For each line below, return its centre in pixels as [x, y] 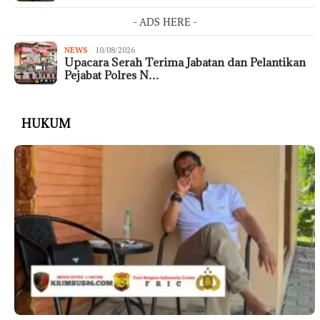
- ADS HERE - [165, 21]
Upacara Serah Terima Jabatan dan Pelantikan [185, 62]
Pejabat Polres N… [112, 75]
